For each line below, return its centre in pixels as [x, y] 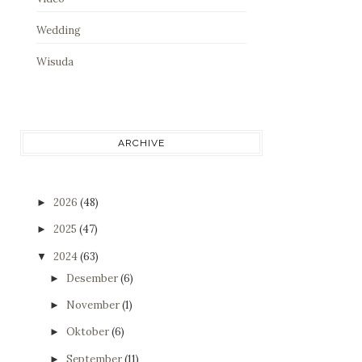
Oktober [88, 332]
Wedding [59, 30]
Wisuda [55, 61]
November [94, 305]
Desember [93, 278]
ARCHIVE [141, 143]
